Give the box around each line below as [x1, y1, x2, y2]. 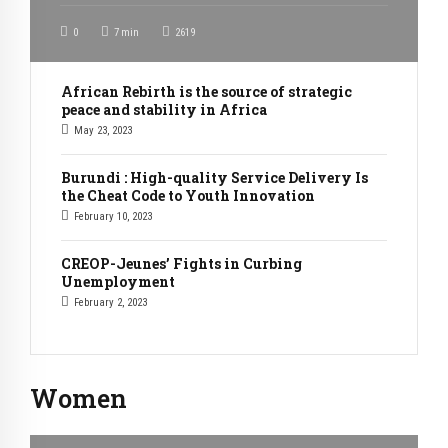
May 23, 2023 [74, 123, 132, 137]
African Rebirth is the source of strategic [61, 81, 352, 101]
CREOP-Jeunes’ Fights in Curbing [61, 253, 302, 273]
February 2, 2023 [74, 295, 147, 309]
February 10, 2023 [74, 209, 152, 223]
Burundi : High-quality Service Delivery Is [61, 167, 368, 187]
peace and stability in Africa [61, 99, 267, 119]
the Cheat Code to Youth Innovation [61, 185, 315, 205]
